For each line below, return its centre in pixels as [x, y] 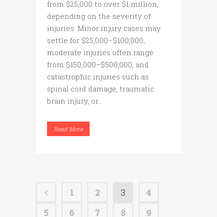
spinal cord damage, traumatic [101, 89]
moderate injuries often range [100, 53]
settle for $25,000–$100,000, [96, 40]
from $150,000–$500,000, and [98, 65]
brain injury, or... [75, 101]
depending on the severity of [99, 16]
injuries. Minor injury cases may [104, 28]
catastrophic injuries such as [98, 77]
